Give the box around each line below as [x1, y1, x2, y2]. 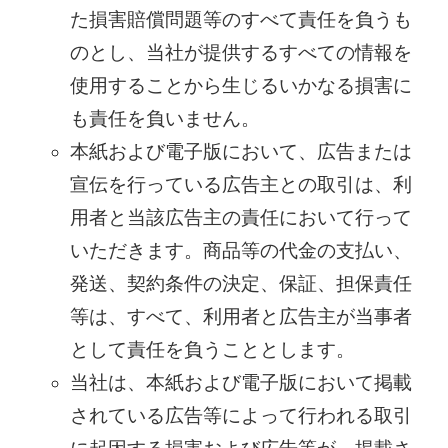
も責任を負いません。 [69, 108, 260, 130]
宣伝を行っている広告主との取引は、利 [69, 174, 412, 196]
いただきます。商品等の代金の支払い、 [69, 240, 412, 262]
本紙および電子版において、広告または [69, 141, 412, 163]
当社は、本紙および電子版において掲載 [69, 372, 412, 394]
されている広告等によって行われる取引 [69, 405, 412, 427]
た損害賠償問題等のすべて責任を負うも [69, 9, 412, 31]
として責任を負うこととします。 [69, 339, 355, 361]
